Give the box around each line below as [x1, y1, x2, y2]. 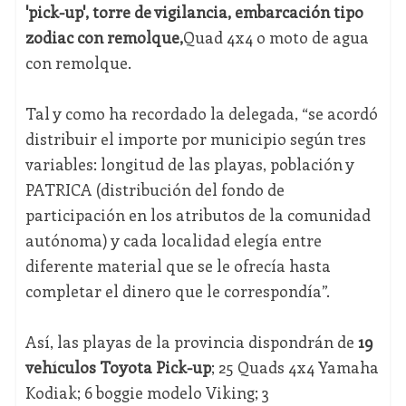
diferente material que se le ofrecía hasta [24, 255, 331, 277]
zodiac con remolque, [24, 26, 183, 49]
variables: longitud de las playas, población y [24, 153, 354, 176]
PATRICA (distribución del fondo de [24, 179, 285, 201]
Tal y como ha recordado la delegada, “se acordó [24, 102, 378, 125]
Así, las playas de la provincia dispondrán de [24, 331, 358, 353]
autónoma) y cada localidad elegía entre [24, 229, 322, 252]
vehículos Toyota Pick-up [24, 356, 211, 379]
